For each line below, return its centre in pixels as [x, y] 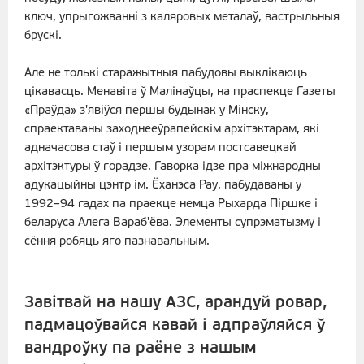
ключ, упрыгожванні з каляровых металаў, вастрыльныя [182, 18]
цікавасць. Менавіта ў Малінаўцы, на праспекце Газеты [180, 93]
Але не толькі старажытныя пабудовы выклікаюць [166, 74]
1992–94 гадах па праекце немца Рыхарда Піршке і [171, 205]
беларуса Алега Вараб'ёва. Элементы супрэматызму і [173, 223]
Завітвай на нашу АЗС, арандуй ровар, [175, 303]
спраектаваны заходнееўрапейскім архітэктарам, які [172, 130]
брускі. [43, 37]
